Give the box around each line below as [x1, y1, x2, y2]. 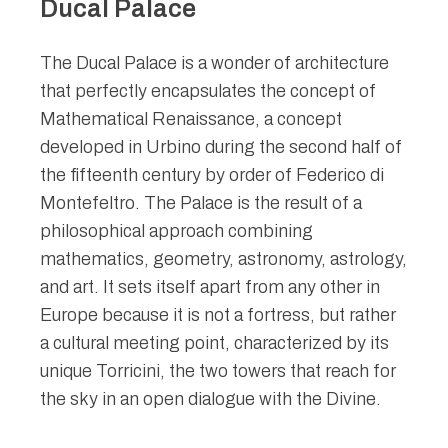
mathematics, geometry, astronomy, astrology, [40, 249, 407, 269]
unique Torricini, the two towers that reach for [40, 361, 396, 381]
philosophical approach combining [40, 221, 313, 241]
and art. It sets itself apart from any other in [40, 277, 380, 297]
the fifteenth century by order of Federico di [40, 165, 384, 185]
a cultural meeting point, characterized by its [40, 333, 389, 353]
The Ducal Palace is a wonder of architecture [40, 53, 389, 73]
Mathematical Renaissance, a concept [40, 109, 342, 129]
